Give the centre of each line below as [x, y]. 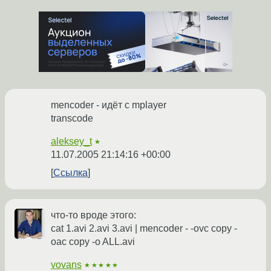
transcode [72, 118]
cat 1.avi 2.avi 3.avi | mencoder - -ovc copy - [144, 228]
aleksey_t [71, 141]
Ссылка [70, 172]
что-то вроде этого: [93, 215]
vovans [66, 264]
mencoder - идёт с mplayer [109, 105]
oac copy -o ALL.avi [93, 241]
